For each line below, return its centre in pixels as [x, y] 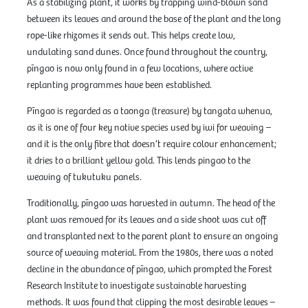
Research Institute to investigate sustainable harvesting [136, 286]
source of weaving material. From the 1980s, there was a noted [150, 253]
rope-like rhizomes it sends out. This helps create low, [131, 36]
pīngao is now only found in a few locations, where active [140, 69]
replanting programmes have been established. [119, 86]
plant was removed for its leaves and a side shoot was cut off [146, 220]
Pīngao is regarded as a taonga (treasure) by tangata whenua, [149, 112]
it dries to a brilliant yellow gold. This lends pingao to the [138, 161]
